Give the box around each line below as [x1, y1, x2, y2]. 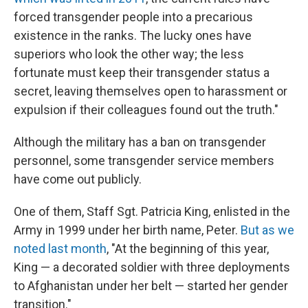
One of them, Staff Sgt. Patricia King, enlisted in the [14, 204, 290, 219]
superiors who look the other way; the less [14, 47, 244, 61]
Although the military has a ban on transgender [14, 135, 266, 149]
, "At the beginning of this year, [107, 241, 269, 256]
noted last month [14, 241, 107, 256]
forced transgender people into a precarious [14, 10, 253, 24]
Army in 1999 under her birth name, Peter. [14, 223, 241, 237]
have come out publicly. [14, 172, 142, 186]
